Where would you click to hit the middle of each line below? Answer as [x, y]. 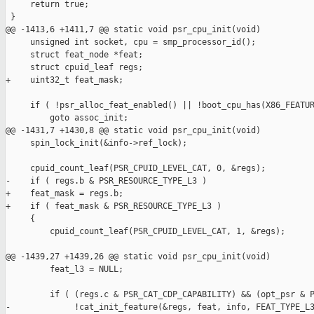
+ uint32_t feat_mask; [64, 80]
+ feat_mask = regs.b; [64, 194]
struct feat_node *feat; [74, 55]
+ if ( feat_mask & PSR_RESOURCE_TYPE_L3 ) [114, 206]
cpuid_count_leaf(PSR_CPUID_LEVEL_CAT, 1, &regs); [145, 232]
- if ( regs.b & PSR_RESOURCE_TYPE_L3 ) [106, 181]
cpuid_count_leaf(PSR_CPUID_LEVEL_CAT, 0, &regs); [136, 169]
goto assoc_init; [67, 118]
